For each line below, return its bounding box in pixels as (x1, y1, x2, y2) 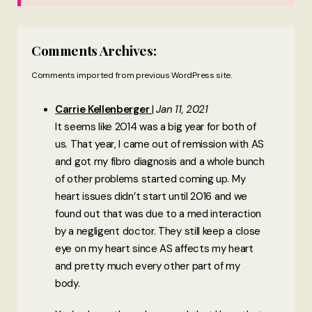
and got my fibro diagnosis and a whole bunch (55, 154, 265, 169)
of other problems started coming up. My (55, 171, 246, 186)
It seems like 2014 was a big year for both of (55, 119, 256, 134)
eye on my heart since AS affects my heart (55, 241, 253, 256)
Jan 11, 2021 (156, 102, 208, 116)
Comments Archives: (31, 41, 157, 60)
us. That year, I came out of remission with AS (55, 136, 265, 151)
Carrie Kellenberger (55, 102, 152, 116)
